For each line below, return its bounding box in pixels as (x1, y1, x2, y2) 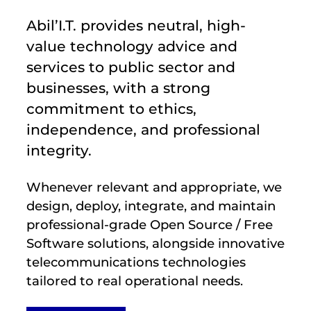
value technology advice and (26, 37, 237, 55)
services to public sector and (26, 58, 235, 76)
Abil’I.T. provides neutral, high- (26, 16, 246, 34)
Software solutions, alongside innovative (26, 235, 285, 251)
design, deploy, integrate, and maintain (26, 197, 276, 214)
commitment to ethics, (26, 99, 196, 117)
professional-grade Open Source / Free (26, 216, 273, 233)
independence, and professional (26, 120, 260, 138)
